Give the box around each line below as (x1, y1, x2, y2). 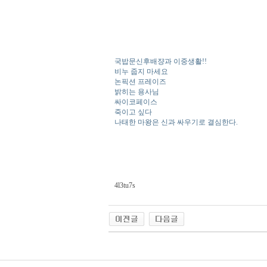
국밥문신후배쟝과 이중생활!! (114, 57, 207, 66)
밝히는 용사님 (114, 88, 159, 96)
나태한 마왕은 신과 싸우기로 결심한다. (114, 118, 238, 126)
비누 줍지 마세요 (114, 67, 168, 76)
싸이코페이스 (114, 98, 157, 106)
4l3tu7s (114, 181, 135, 190)
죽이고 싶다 (114, 108, 152, 116)
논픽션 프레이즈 (114, 77, 166, 86)
